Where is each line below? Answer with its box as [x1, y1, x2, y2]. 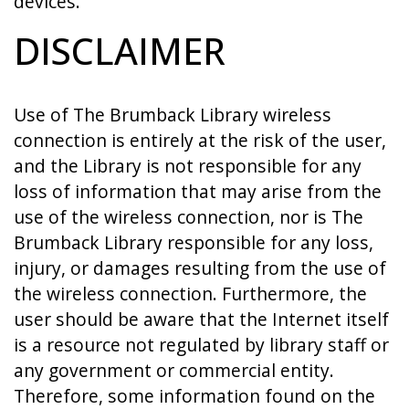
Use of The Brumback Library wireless [14, 102, 331, 127]
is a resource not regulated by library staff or [14, 332, 389, 357]
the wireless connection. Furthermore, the [14, 281, 367, 306]
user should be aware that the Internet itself [14, 307, 389, 331]
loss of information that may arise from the [14, 179, 382, 204]
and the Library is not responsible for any [14, 153, 362, 178]
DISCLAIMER [14, 26, 225, 76]
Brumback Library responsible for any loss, [14, 230, 373, 255]
